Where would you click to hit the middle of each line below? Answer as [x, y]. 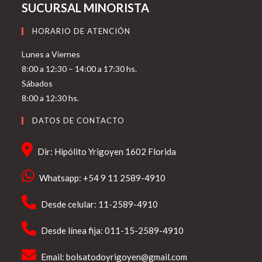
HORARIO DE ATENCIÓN [82, 31]
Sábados [37, 83]
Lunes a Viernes [51, 54]
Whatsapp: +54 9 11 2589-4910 [103, 178]
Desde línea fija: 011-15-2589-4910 [113, 230]
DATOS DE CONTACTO [79, 120]
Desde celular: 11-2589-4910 [100, 204]
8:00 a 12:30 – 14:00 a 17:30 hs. [80, 69]
